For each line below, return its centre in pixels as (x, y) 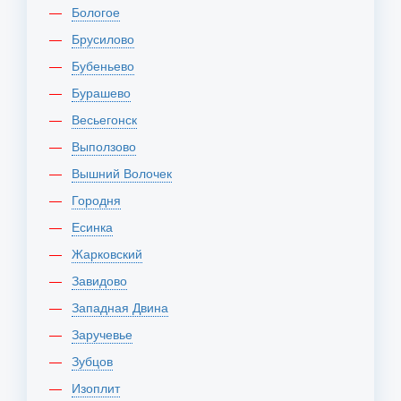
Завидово (103, 280)
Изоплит (100, 388)
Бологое (100, 12)
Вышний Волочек (126, 173)
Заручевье (106, 334)
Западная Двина (124, 307)
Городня (99, 200)
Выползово (108, 146)
